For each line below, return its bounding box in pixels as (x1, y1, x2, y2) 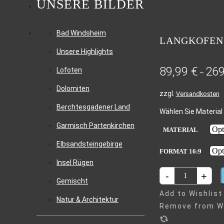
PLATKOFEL (173, 191, 213, 199)
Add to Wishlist (159, 189, 222, 198)
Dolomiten (56, 84, 89, 92)
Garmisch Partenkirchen (56, 121, 134, 129)
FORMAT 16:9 (159, 147, 201, 155)
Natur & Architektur (56, 195, 118, 203)
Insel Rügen (56, 158, 93, 166)
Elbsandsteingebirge (56, 140, 122, 148)
